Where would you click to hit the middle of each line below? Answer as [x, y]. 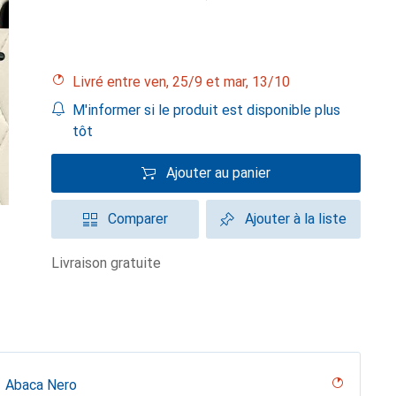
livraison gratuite [110, 263]
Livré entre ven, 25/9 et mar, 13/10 [185, 82]
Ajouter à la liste [296, 219]
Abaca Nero [41, 385]
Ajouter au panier [218, 173]
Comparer [137, 219]
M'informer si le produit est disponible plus [206, 110]
